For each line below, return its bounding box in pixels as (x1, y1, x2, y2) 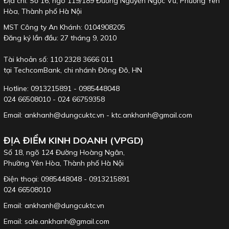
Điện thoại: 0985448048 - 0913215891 (4, 174, 130, 184)
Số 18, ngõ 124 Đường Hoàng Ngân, (4, 147, 125, 157)
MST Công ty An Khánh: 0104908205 (4, 22, 125, 32)
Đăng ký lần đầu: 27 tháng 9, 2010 (4, 33, 117, 42)
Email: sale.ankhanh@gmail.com (4, 216, 109, 226)
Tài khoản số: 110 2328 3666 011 (4, 54, 113, 64)
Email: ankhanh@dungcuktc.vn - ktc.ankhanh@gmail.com (4, 110, 192, 120)
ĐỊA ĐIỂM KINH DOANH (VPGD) (4, 134, 144, 146)
